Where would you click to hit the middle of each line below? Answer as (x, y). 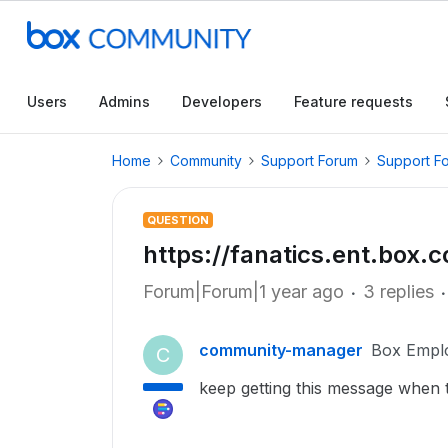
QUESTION (178, 220)
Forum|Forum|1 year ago (243, 291)
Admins (124, 101)
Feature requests (353, 101)
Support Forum (309, 160)
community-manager (281, 350)
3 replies (398, 291)
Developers (222, 101)
